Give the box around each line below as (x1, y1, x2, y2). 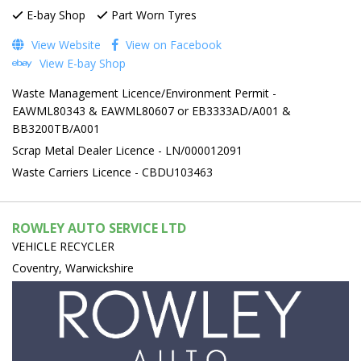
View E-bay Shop (36, 55, 126, 71)
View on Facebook (122, 36, 222, 52)
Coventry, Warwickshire (12, 259, 134, 276)
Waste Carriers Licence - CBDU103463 (12, 164, 213, 180)
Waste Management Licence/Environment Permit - (12, 85, 276, 101)
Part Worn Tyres (108, 6, 197, 23)
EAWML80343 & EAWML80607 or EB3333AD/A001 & (12, 102, 291, 118)
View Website (28, 36, 101, 52)
